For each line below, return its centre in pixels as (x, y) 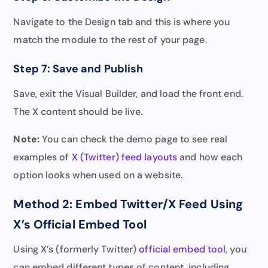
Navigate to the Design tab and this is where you (122, 22)
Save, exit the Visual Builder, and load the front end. (128, 93)
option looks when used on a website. (98, 175)
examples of (42, 157)
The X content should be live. (78, 111)
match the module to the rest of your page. (110, 39)
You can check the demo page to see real (133, 139)
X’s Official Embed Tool (80, 224)
